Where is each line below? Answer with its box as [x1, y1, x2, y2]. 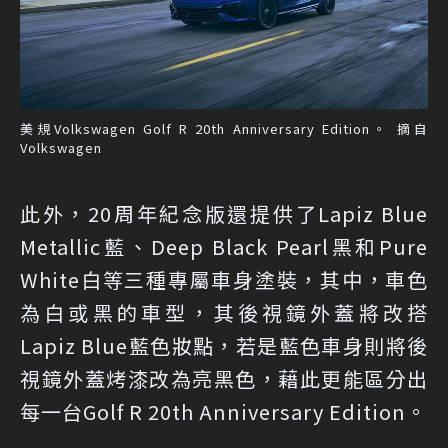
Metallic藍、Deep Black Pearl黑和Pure [20, 232, 428, 262]
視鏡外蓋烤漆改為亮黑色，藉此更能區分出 [20, 364, 428, 394]
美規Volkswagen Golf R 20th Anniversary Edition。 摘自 [20, 119, 428, 139]
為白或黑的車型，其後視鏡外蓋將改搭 [20, 298, 428, 328]
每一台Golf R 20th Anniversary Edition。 [20, 397, 427, 427]
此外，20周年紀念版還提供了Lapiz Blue [20, 199, 428, 229]
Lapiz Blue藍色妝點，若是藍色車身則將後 [20, 331, 428, 361]
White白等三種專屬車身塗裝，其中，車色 [20, 265, 428, 295]
